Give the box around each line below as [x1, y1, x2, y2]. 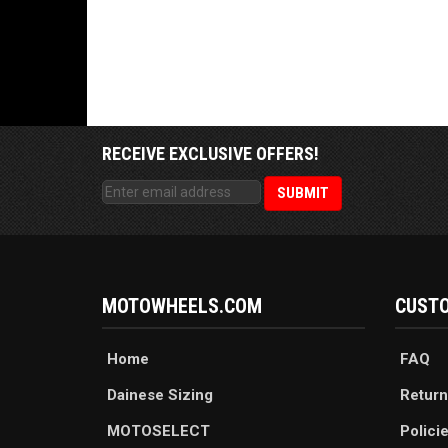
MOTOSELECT [107, 422, 210, 441]
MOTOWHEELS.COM [102, 294, 262, 319]
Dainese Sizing [107, 386, 213, 405]
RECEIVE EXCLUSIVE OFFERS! [102, 143, 319, 165]
